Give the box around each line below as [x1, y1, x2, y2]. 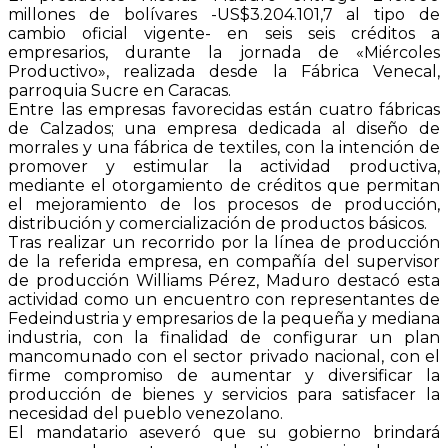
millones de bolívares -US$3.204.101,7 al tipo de [8, 5, 440, 25]
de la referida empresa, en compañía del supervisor [8, 252, 440, 272]
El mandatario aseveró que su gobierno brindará [8, 423, 440, 443]
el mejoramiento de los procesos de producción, [8, 195, 440, 215]
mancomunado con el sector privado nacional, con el [8, 347, 440, 367]
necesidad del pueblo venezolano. [8, 404, 283, 424]
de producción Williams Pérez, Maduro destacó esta [8, 271, 440, 291]
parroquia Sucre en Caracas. [8, 81, 231, 101]
